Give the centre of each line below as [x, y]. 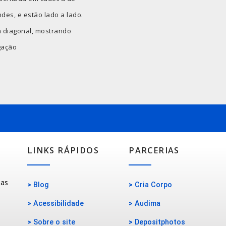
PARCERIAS [154, 151]
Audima [148, 204]
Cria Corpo [154, 185]
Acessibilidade [58, 204]
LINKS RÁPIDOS [63, 151]
